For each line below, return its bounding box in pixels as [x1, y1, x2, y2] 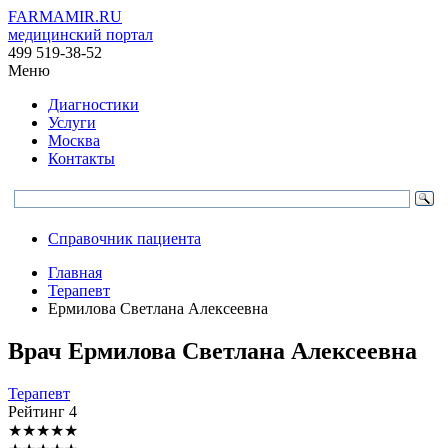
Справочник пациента [48, 230, 201, 247]
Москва [48, 132, 100, 149]
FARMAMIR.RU [8, 8, 122, 25]
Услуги [48, 114, 96, 131]
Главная [48, 264, 102, 281]
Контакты [48, 150, 115, 167]
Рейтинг [8, 402, 69, 420]
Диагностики [48, 96, 139, 113]
